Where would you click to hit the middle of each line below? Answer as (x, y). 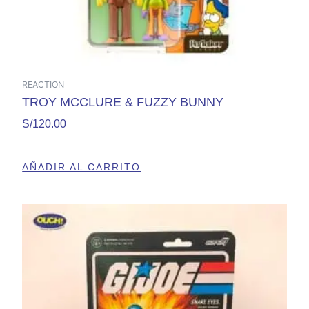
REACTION (43, 85)
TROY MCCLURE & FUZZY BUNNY (123, 102)
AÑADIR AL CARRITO (82, 167)
